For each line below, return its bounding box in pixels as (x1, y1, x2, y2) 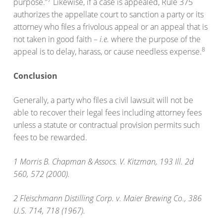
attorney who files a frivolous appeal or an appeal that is (13, 21, 208, 33)
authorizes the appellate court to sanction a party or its (13, 9, 204, 20)
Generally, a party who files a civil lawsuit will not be (13, 95, 194, 106)
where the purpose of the (109, 34, 201, 45)
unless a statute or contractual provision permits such (13, 119, 200, 131)
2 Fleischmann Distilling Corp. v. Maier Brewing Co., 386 (13, 193, 202, 204)
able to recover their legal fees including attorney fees (13, 107, 202, 118)
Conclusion (13, 70, 58, 82)
